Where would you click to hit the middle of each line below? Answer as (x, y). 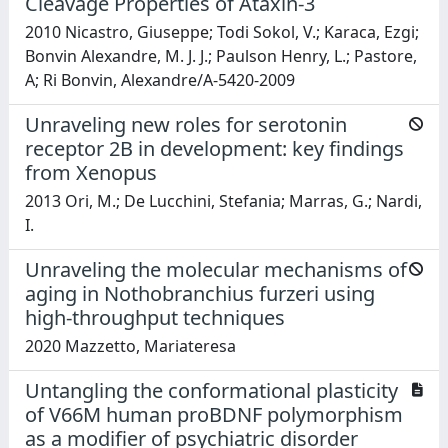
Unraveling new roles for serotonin (186, 124)
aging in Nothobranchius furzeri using (200, 293)
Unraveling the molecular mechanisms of (216, 269)
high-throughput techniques (155, 317)
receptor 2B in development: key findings (214, 148)
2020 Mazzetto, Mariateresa (130, 345)
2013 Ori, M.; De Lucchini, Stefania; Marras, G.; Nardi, (223, 200)
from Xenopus (91, 172)
